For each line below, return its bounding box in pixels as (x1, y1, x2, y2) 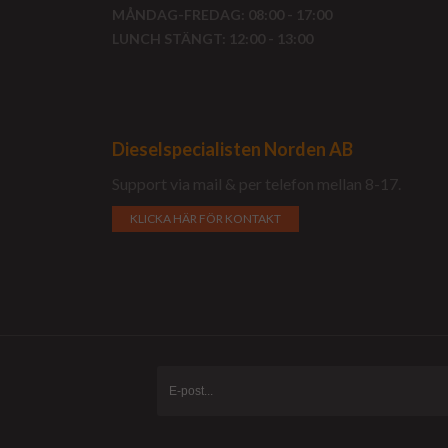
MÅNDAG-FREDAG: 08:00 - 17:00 (112, 6, 332, 23)
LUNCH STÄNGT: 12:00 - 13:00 (112, 30, 313, 47)
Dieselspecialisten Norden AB (112, 138, 353, 160)
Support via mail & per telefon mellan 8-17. (112, 174, 401, 193)
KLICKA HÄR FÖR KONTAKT (130, 211, 281, 226)
